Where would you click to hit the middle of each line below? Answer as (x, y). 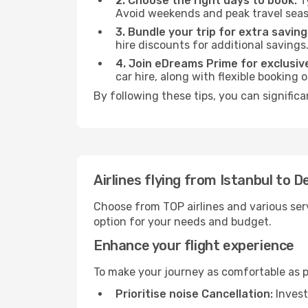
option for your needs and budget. (183, 222)
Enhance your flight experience (194, 245)
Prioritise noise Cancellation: (194, 294)
